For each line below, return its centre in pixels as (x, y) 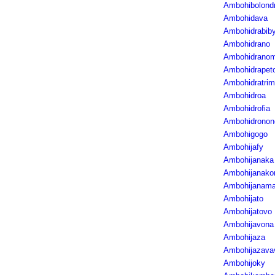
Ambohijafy (243, 147)
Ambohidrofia (246, 108)
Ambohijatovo (247, 211)
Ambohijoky (244, 263)
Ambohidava (245, 18)
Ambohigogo (245, 134)
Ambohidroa (244, 95)
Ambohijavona (248, 224)
